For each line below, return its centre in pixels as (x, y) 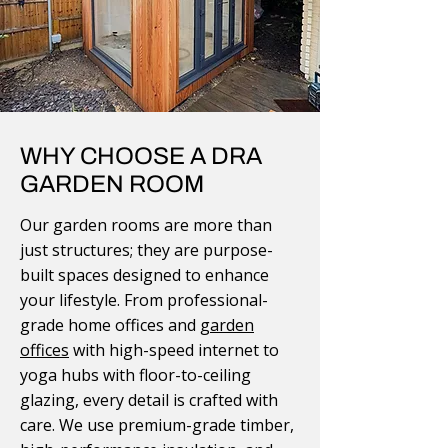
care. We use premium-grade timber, (157, 425)
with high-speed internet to (174, 350)
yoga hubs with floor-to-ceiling (135, 375)
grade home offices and (110, 325)
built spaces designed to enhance (144, 275)
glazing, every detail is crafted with (149, 400)
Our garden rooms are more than (146, 225)
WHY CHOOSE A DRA (141, 156)
